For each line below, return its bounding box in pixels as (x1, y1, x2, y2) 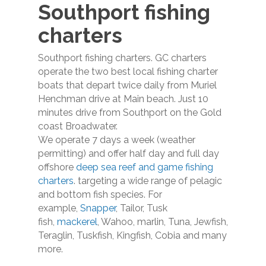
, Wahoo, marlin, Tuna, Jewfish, (97, 216, 228, 227)
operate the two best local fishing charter (38, 66, 218, 77)
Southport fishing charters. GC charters (38, 52, 207, 64)
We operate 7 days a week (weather (38, 134, 195, 145)
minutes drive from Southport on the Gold (38, 107, 221, 118)
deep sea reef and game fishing (76, 161, 213, 173)
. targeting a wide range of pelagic (74, 175, 222, 186)
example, (38, 202, 80, 214)
